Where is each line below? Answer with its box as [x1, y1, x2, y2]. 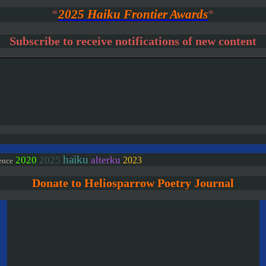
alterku [91, 154, 121, 166]
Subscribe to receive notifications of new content [9, 34, 256, 47]
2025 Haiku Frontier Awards [58, 7, 208, 21]
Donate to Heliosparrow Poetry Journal [32, 176, 234, 189]
